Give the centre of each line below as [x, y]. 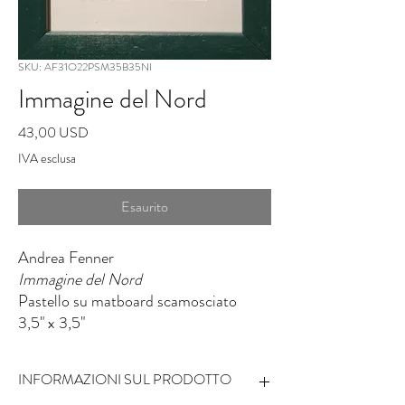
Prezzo [107, 131]
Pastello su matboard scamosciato [127, 301]
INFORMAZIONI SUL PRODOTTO [125, 379]
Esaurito [145, 206]
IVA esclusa [47, 158]
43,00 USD [53, 132]
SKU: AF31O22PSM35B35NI [85, 66]
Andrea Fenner [66, 257]
